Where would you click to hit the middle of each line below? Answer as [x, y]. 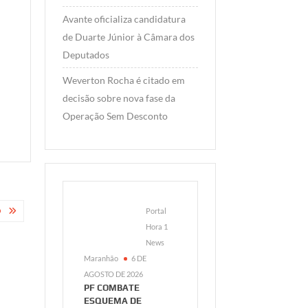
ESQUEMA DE [112, 301]
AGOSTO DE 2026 [113, 274]
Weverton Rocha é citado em [123, 80]
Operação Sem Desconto [115, 116]
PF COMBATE [111, 288]
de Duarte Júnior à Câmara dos [128, 37]
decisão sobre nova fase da [119, 98]
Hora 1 [156, 227]
